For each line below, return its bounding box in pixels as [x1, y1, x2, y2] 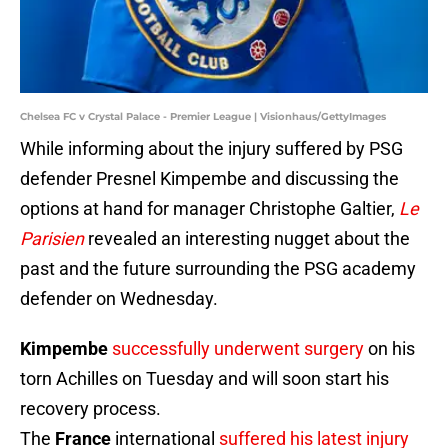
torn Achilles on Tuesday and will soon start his [20, 368, 389, 390]
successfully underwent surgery [112, 338, 368, 360]
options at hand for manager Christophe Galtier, [20, 198, 399, 220]
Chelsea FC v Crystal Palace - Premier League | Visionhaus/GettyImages [20, 110, 386, 124]
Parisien [20, 228, 84, 250]
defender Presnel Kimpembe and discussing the [20, 168, 399, 190]
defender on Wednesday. [20, 288, 218, 310]
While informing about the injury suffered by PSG [20, 138, 403, 160]
